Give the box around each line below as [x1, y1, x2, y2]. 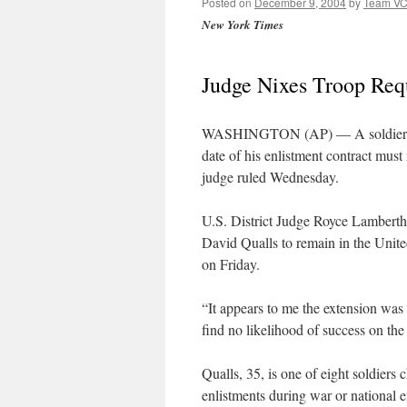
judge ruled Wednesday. [202, 167, 339, 186]
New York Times [202, 16, 283, 33]
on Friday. [202, 254, 260, 273]
